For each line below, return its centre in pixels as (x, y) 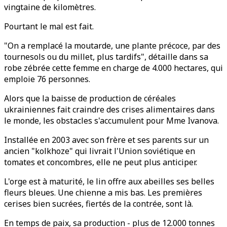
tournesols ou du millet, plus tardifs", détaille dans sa (106, 57)
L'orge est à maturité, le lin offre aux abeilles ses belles (109, 181)
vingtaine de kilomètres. (50, 7)
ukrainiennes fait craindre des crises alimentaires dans (109, 109)
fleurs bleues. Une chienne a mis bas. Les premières (103, 193)
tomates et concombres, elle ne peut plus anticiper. (101, 162)
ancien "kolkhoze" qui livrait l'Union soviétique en (100, 151)
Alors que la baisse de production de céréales (90, 98)
